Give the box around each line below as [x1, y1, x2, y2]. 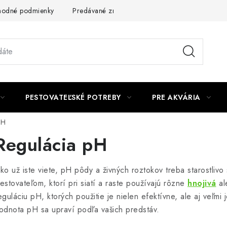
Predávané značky [72, 5, 130, 16]
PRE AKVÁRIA [152, 92, 201, 102]
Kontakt [148, 5, 172, 16]
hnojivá [187, 177, 216, 189]
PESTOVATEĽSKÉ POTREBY [25, 92, 121, 102]
